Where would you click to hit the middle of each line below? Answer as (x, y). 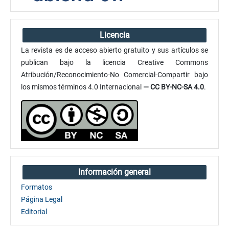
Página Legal (42, 200)
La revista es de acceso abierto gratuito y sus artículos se (114, 50)
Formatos (37, 187)
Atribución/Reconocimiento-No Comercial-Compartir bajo (114, 75)
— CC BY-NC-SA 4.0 (174, 87)
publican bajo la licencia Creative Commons (114, 63)
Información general (114, 172)
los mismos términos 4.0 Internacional (82, 87)
